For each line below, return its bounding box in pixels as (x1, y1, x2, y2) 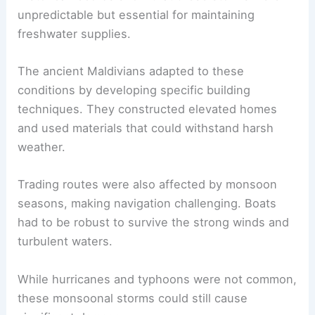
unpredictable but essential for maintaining (18, 7, 255, 22)
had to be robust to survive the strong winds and (18, 215, 290, 230)
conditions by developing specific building (18, 83, 251, 98)
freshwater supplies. (18, 26, 131, 41)
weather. (18, 140, 66, 155)
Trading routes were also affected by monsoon (18, 177, 278, 192)
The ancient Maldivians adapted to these (18, 64, 245, 79)
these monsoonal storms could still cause (18, 290, 248, 305)
